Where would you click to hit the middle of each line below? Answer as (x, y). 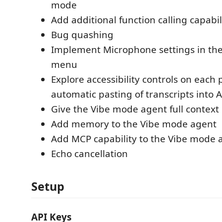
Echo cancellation (89, 154)
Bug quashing (82, 35)
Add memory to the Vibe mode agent (134, 124)
